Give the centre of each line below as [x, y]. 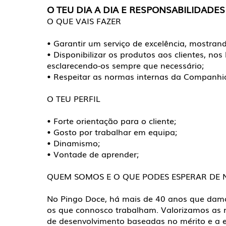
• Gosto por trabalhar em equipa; [112, 132]
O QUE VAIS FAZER [84, 21]
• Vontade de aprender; [94, 154]
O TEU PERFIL [74, 98]
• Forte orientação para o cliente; [111, 121]
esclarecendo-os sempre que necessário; [125, 65]
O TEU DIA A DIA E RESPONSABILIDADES [136, 9]
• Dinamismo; [73, 143]
